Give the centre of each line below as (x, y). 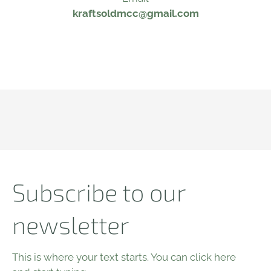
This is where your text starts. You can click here (124, 257)
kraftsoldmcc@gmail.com (135, 13)
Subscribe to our (99, 192)
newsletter (70, 224)
